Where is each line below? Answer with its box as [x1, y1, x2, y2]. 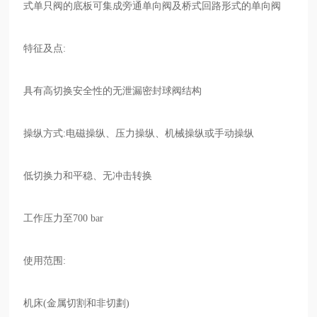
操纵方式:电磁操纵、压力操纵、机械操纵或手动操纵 [23, 127, 255, 139]
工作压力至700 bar [23, 212, 104, 224]
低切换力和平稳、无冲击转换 [23, 170, 153, 181]
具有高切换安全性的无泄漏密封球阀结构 [23, 85, 202, 96]
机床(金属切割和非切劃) [23, 297, 130, 309]
